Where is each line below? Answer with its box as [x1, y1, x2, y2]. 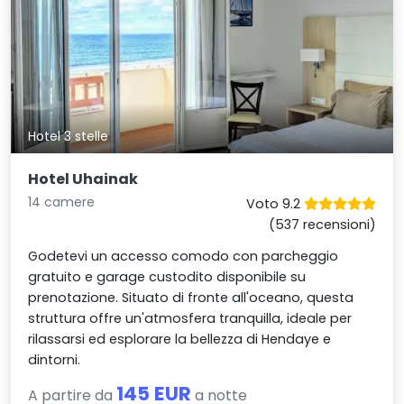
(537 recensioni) [268, 215, 376, 234]
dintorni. [28, 350, 81, 369]
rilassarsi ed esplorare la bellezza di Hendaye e [28, 329, 332, 348]
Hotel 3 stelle [28, 126, 109, 145]
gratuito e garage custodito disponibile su [28, 267, 307, 286]
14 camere [28, 192, 96, 211]
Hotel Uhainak [28, 168, 139, 189]
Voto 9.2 [245, 194, 304, 213]
